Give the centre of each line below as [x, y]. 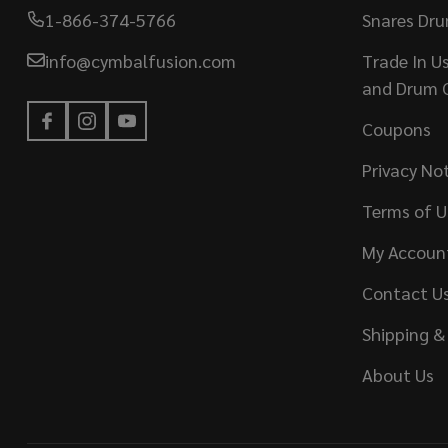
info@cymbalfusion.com [140, 60]
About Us [397, 374]
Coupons [396, 128]
